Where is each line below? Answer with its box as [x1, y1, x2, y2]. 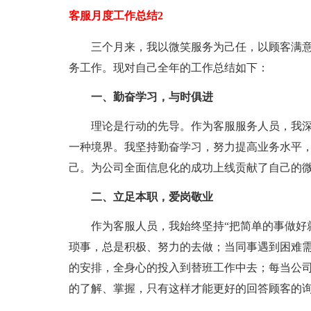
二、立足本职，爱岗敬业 [90, 191, 213, 203]
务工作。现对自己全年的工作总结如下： [68, 62, 269, 74]
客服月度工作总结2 [68, 10, 163, 22]
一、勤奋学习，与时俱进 [90, 91, 213, 103]
